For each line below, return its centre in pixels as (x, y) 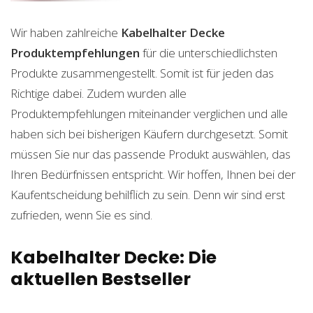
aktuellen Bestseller (101, 279)
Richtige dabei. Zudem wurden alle (99, 93)
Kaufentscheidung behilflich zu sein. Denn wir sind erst (148, 194)
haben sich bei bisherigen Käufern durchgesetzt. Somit (149, 133)
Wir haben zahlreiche (66, 32)
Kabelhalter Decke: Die (114, 257)
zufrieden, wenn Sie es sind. (81, 214)
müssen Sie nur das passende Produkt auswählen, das (151, 154)
